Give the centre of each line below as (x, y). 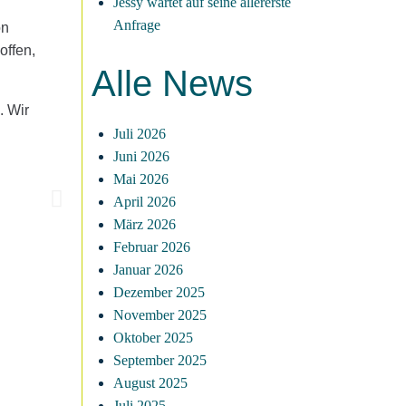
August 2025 (150, 383)
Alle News (172, 83)
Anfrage (137, 25)
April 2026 (145, 202)
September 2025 (160, 360)
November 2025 (160, 315)
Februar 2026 (152, 247)
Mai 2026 (141, 179)
